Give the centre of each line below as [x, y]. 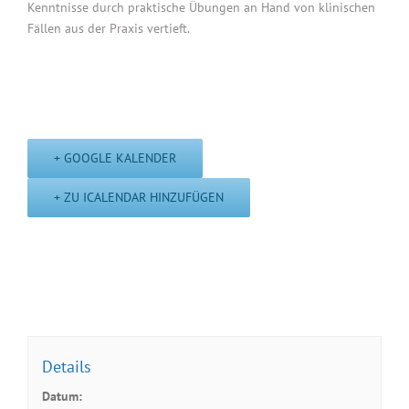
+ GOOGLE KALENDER [115, 158]
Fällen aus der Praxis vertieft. [109, 29]
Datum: [63, 397]
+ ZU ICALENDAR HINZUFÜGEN [139, 198]
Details [67, 367]
